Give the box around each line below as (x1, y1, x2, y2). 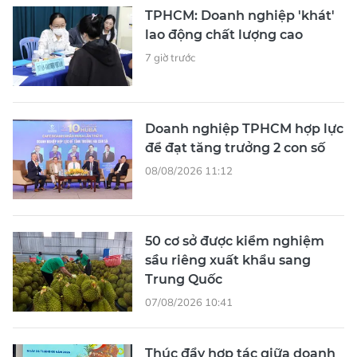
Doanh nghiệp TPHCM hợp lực (145, 120, 343, 136)
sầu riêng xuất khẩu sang (145, 252, 311, 268)
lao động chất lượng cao (145, 26, 303, 42)
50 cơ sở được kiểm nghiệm (145, 233, 324, 249)
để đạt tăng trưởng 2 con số (145, 139, 325, 155)
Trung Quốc (145, 271, 222, 287)
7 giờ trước (145, 50, 195, 64)
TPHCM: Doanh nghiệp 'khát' (145, 7, 335, 23)
